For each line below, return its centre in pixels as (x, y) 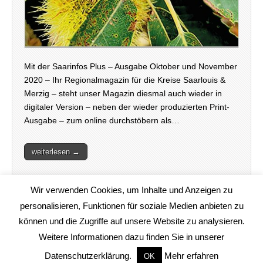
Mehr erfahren (190, 256)
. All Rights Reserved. (189, 249)
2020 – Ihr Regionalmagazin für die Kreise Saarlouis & (125, 80)
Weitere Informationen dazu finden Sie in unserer (131, 237)
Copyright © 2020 (69, 249)
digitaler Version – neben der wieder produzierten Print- (127, 107)
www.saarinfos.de (127, 249)
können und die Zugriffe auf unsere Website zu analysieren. (131, 221)
